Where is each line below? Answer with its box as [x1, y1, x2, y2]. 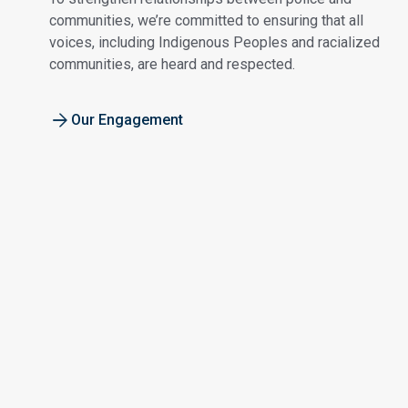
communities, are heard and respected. [49, 56, 295, 74]
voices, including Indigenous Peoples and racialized [49, 34, 380, 52]
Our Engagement [71, 111, 183, 129]
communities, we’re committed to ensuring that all [49, 12, 363, 30]
